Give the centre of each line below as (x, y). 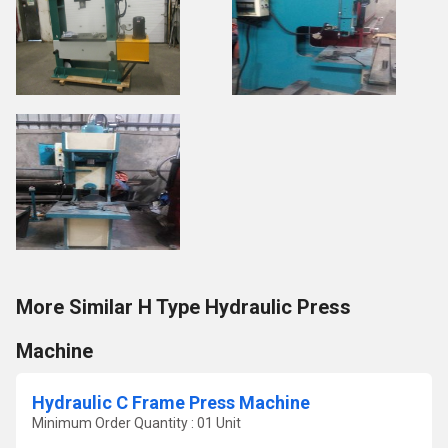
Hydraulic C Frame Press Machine (171, 402)
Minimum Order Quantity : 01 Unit (136, 423)
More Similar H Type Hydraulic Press (183, 307)
